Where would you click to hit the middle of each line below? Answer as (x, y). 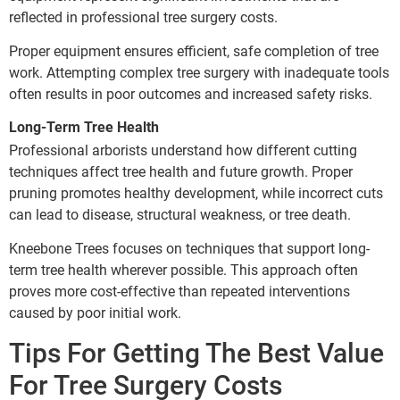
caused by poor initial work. (95, 313)
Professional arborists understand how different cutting (183, 150)
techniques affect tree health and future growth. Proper (181, 171)
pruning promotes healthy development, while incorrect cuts (196, 193)
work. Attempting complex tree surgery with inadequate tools (199, 73)
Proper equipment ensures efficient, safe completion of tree (194, 52)
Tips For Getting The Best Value (196, 353)
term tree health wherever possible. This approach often (183, 271)
